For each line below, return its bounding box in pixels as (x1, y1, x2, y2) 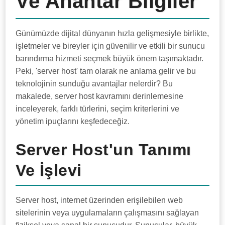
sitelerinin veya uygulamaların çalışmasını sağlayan (16, 208, 199, 217)
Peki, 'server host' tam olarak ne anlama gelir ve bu (16, 67, 196, 75)
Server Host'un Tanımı (16, 141, 191, 159)
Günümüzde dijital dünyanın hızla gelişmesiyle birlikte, (16, 29, 209, 38)
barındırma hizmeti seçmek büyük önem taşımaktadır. (16, 54, 204, 63)
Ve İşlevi (16, 161, 82, 179)
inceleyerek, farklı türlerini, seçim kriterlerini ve (16, 104, 180, 113)
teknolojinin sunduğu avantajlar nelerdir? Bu (16, 79, 173, 88)
